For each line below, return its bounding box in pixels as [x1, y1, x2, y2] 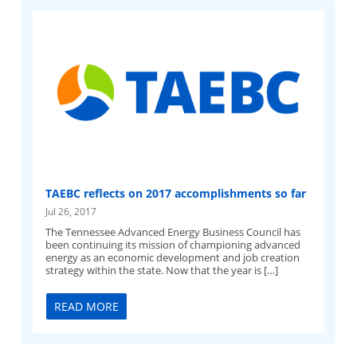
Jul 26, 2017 [45, 205, 97, 219]
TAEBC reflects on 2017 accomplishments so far [45, 186, 307, 202]
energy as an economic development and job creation [45, 250, 300, 265]
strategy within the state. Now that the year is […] [45, 263, 279, 278]
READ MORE [54, 298, 120, 314]
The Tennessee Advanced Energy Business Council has [45, 225, 301, 240]
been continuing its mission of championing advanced [45, 237, 301, 253]
